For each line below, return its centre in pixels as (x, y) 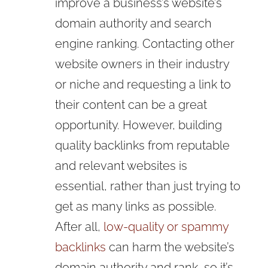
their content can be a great (131, 104)
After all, (77, 226)
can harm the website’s (171, 247)
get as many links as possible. (135, 206)
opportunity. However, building (138, 125)
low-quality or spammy (166, 226)
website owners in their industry (142, 64)
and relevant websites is (121, 165)
